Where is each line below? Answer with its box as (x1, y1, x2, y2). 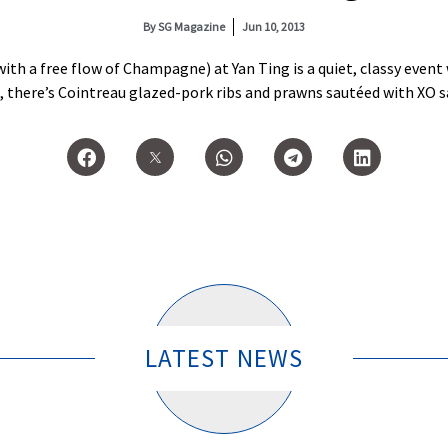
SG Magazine (156, 19, 225, 34)
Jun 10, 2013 (242, 19, 305, 34)
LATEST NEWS (144, 342, 304, 375)
